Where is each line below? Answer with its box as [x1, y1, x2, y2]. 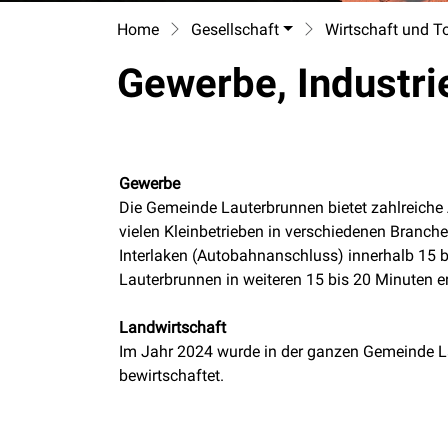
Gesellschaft [191, 20, 279, 39]
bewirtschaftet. [119, 366, 224, 385]
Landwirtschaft [119, 318, 226, 337]
